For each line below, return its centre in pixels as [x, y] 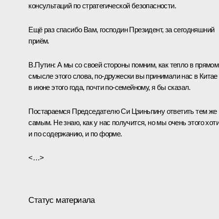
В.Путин [41, 65]
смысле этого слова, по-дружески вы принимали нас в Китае [123, 76]
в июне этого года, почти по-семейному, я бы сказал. [109, 87]
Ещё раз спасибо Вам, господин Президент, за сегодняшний [121, 29]
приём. [39, 41]
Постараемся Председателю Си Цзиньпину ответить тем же [123, 111]
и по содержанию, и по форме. [75, 133]
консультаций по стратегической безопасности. [102, 5]
